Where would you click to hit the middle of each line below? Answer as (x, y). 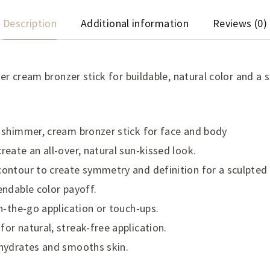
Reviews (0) (240, 24)
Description (30, 24)
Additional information (135, 24)
